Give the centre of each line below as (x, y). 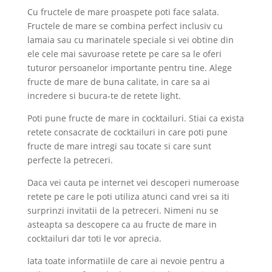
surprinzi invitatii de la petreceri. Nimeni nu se (123, 210)
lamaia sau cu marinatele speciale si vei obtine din (130, 39)
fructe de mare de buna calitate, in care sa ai (118, 81)
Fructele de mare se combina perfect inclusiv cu (125, 25)
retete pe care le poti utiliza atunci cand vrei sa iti (128, 196)
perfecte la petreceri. (70, 160)
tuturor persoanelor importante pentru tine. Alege (129, 67)
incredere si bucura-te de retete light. (104, 95)
